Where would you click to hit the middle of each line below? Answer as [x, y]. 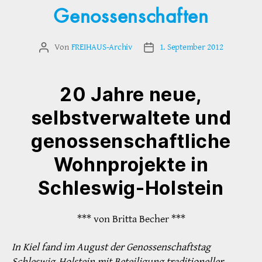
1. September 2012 [191, 47]
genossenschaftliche [131, 142]
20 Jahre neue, [131, 95]
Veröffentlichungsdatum [191, 48]
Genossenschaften [131, 17]
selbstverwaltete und [131, 118]
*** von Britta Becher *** [131, 219]
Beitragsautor [67, 48]
